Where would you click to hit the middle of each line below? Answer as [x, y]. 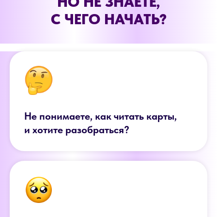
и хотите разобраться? [77, 130]
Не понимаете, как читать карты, [101, 116]
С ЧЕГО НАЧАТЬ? [108, 19]
